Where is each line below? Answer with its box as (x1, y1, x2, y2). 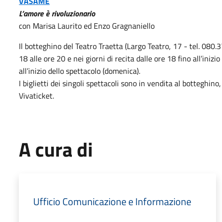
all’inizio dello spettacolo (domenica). (19, 65, 141, 77)
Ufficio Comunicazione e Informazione (33, 194, 192, 209)
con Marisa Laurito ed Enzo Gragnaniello (19, 20, 155, 32)
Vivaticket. (19, 90, 55, 102)
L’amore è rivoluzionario (19, 7, 96, 19)
